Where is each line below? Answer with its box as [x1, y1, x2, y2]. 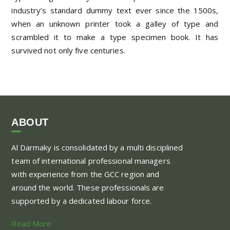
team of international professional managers [11, 155, 170, 166]
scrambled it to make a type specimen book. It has [11, 31, 219, 42]
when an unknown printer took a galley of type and [11, 18, 219, 29]
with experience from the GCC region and [11, 168, 160, 179]
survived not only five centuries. [11, 45, 125, 55]
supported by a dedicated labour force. [11, 195, 152, 206]
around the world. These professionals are [11, 182, 164, 193]
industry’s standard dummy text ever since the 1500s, [11, 5, 219, 15]
